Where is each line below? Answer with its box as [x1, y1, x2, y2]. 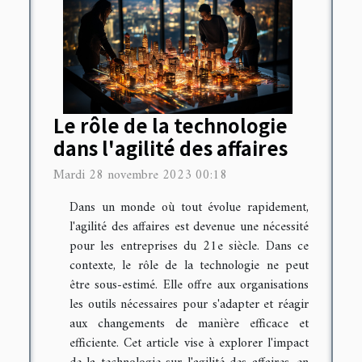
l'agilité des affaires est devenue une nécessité [69, 216, 309, 239]
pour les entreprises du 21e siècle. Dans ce [69, 235, 309, 259]
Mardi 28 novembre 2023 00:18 [53, 164, 227, 187]
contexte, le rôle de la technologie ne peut [69, 255, 309, 278]
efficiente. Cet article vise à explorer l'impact [69, 332, 309, 356]
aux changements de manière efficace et [69, 313, 309, 336]
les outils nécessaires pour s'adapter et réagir [69, 293, 309, 317]
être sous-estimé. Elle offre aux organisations [69, 274, 309, 297]
